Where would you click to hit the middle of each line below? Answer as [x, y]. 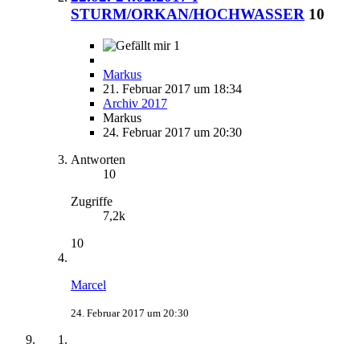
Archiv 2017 [135, 103]
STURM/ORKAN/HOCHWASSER [188, 14]
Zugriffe [92, 201]
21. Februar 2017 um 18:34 [172, 88]
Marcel [88, 284]
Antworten [98, 159]
